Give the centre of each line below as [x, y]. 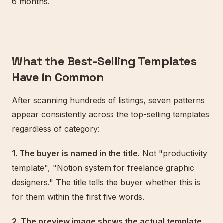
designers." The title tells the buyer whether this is [106, 182]
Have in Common [58, 77]
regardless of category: [56, 129]
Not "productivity [173, 153]
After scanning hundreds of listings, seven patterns [108, 100]
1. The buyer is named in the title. [76, 153]
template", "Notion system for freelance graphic [103, 168]
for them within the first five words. [78, 197]
